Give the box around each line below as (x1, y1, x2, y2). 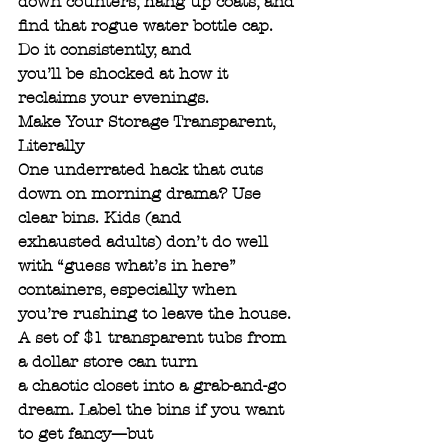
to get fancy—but (18, 424, 153, 444)
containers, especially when (18, 280, 236, 300)
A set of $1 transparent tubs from (18, 328, 291, 348)
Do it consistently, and (18, 40, 191, 60)
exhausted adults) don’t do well (18, 232, 273, 252)
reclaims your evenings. (18, 88, 209, 108)
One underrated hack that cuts (18, 160, 268, 180)
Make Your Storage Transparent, (18, 112, 280, 132)
